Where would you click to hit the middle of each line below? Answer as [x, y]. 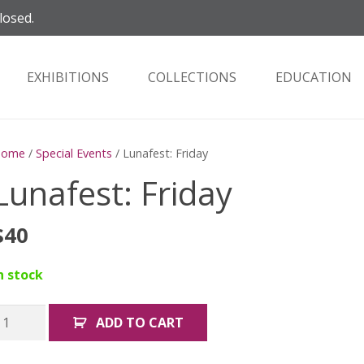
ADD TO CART [140, 323]
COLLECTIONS [192, 77]
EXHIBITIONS [68, 77]
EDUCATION [314, 77]
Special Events [74, 153]
